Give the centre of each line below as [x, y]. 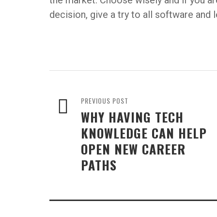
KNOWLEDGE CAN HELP [144, 133]
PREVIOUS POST [105, 101]
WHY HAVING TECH [132, 117]
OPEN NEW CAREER [133, 149]
